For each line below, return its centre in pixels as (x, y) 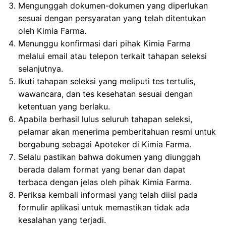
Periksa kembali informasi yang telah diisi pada (108, 195)
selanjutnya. (41, 69)
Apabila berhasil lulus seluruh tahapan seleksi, (105, 119)
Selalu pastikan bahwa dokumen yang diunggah (109, 157)
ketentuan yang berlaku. (64, 106)
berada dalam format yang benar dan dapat (102, 169)
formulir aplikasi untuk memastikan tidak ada (104, 207)
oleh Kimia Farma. (52, 31)
